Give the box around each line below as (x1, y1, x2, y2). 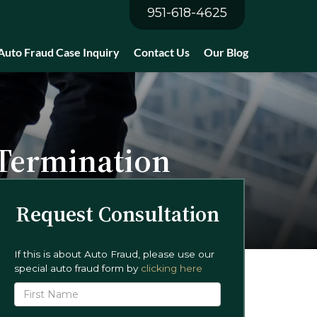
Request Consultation (16, 200, 219, 229)
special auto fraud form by (14, 263, 141, 274)
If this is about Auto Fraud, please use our (14, 248, 214, 260)
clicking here (141, 263, 202, 274)
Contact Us (134, 45, 190, 59)
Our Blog (204, 45, 248, 59)
